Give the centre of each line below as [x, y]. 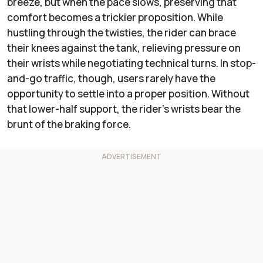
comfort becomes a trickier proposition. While [115, 17]
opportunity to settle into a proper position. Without [128, 93]
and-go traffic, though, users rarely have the [111, 78]
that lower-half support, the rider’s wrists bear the [124, 109]
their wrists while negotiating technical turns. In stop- [131, 63]
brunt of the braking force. [69, 124]
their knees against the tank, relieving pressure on [124, 48]
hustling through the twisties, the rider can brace [122, 32]
